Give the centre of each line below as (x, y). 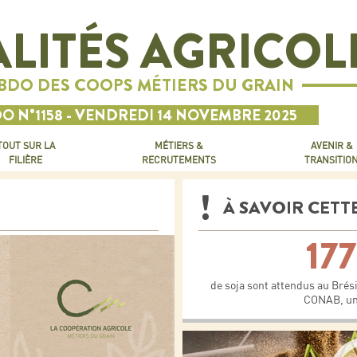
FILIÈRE (25, 160)
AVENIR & (331, 145)
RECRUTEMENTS (178, 160)
